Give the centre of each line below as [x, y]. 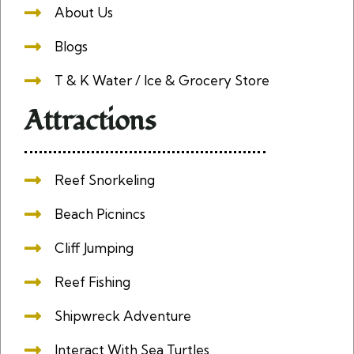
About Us [84, 13]
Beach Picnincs [100, 214]
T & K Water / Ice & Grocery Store [162, 81]
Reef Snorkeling [105, 180]
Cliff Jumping [94, 248]
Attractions [90, 121]
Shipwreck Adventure [123, 316]
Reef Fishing [92, 282]
